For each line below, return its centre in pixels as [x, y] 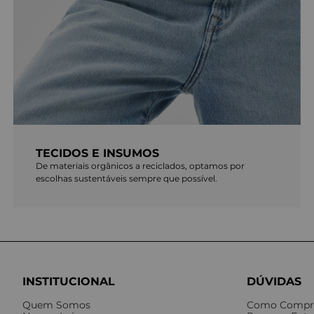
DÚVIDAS [274, 282]
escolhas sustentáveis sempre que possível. [127, 179]
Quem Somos [56, 305]
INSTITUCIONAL [69, 282]
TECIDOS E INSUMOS [98, 153]
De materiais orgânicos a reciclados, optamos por [141, 166]
